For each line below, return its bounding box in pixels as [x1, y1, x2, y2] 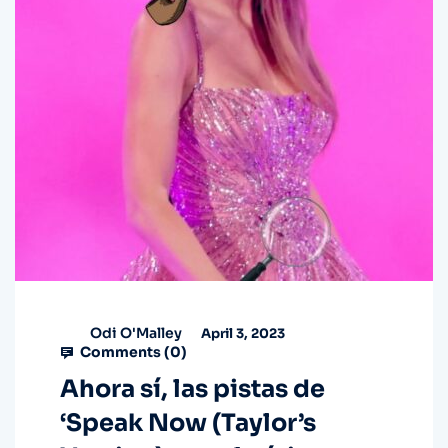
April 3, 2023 [198, 324, 285, 342]
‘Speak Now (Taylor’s [60, 408, 316, 439]
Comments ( [77, 343, 170, 362]
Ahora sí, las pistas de [60, 374, 325, 405]
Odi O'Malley [90, 323, 182, 342]
